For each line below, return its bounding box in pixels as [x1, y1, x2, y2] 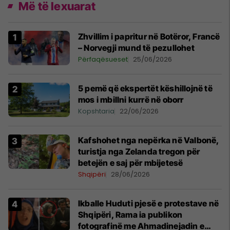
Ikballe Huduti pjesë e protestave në [78, 198, 219, 208]
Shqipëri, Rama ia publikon [78, 209, 183, 220]
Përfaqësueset [78, 54, 128, 64]
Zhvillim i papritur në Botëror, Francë [78, 31, 220, 42]
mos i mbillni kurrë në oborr [78, 94, 184, 105]
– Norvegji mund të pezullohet [78, 43, 195, 53]
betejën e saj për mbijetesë [78, 158, 183, 168]
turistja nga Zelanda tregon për [78, 146, 200, 157]
